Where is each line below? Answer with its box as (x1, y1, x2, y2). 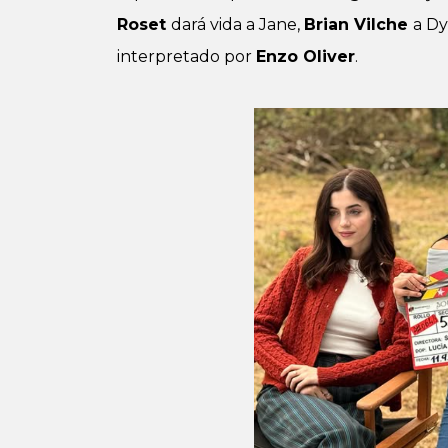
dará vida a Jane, (171, 15, 304, 34)
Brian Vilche (304, 15, 413, 34)
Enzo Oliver (256, 47, 355, 66)
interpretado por (117, 47, 256, 66)
